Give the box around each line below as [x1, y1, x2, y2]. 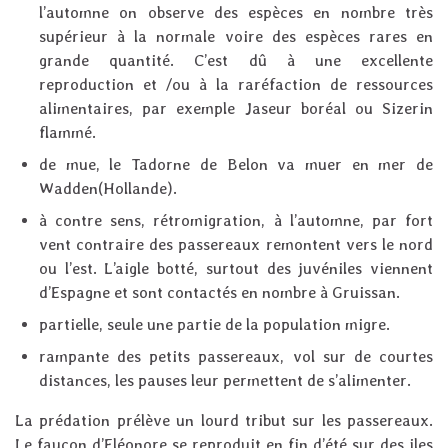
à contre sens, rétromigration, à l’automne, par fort [39, 211, 433, 231]
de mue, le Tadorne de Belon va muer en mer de [39, 155, 433, 175]
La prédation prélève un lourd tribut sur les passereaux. [15, 411, 433, 431]
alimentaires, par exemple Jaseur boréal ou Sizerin [39, 99, 433, 119]
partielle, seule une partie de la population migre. [39, 315, 390, 335]
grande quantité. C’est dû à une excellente [39, 51, 433, 71]
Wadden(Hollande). [39, 179, 177, 199]
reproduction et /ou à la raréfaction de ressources [39, 75, 433, 95]
